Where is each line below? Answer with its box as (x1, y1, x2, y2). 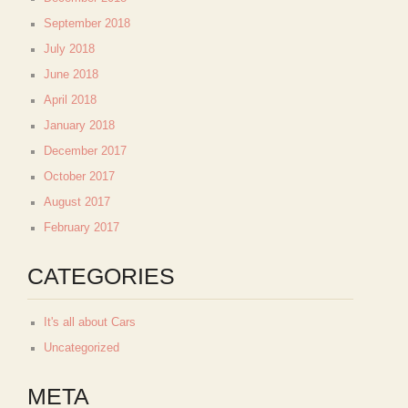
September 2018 (44, 17, 130, 30)
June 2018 (44, 68, 98, 81)
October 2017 (44, 170, 115, 183)
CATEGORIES (27, 263, 175, 289)
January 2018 (44, 119, 115, 132)
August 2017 (44, 196, 110, 209)
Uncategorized (44, 342, 119, 354)
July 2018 (44, 43, 95, 56)
